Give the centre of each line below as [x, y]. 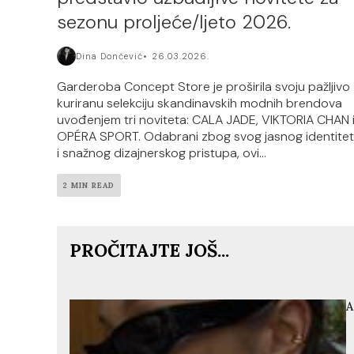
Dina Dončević [109, 56]
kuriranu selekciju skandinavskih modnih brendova [200, 104]
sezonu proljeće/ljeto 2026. [174, 22]
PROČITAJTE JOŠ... [149, 250]
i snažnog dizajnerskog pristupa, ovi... [162, 153]
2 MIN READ [89, 186]
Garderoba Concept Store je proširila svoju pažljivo [203, 87]
